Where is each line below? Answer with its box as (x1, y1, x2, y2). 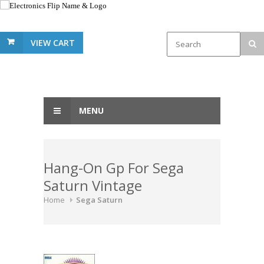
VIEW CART (31, 37, 75, 48)
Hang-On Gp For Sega (44, 158, 184, 177)
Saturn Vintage (44, 176, 142, 195)
